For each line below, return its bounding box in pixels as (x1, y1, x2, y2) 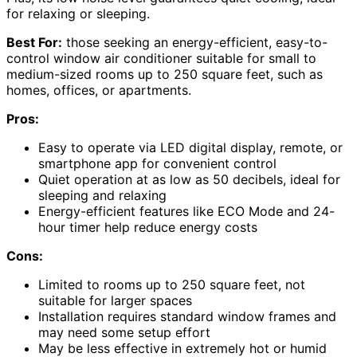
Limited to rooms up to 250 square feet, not (38, 277, 305, 293)
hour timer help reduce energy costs (38, 219, 257, 236)
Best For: (6, 34, 62, 51)
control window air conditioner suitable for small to (6, 50, 316, 67)
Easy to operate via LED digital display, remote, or (38, 139, 343, 156)
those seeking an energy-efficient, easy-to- (62, 34, 328, 51)
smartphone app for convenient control (38, 155, 277, 172)
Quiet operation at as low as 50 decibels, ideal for (38, 171, 340, 188)
